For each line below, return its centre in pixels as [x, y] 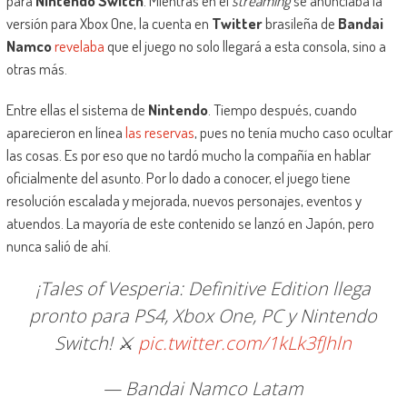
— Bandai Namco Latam [203, 389]
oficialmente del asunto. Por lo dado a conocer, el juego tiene [178, 178]
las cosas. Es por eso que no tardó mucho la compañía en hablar [188, 155]
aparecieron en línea [65, 133]
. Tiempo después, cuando [282, 110]
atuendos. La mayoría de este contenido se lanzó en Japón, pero [190, 223]
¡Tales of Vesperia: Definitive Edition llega [203, 289]
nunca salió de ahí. [58, 246]
